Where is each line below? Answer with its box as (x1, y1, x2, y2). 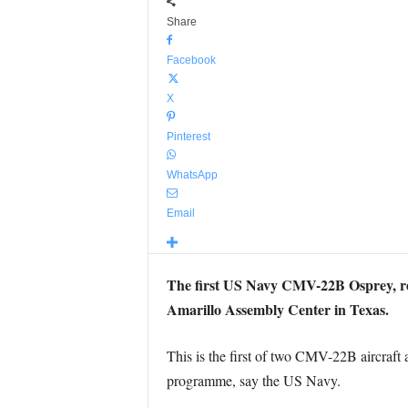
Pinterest (166, 130, 210, 143)
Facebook (166, 54, 216, 66)
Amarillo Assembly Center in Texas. (166, 299, 389, 320)
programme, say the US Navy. (166, 371, 341, 390)
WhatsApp (166, 168, 218, 181)
